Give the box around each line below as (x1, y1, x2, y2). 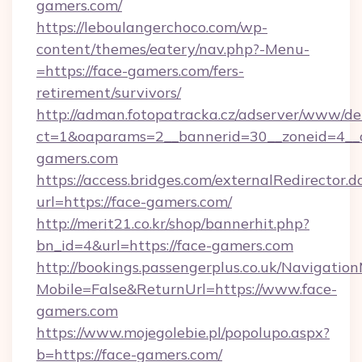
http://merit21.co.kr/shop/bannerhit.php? (36, 214, 309, 233)
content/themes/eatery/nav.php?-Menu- (36, 40, 309, 58)
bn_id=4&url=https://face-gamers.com (36, 236, 293, 255)
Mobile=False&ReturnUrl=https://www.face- (36, 280, 337, 298)
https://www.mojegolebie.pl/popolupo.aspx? (36, 323, 330, 342)
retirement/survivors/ (36, 83, 181, 102)
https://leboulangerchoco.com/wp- (36, 18, 267, 36)
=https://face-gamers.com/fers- (36, 61, 244, 80)
